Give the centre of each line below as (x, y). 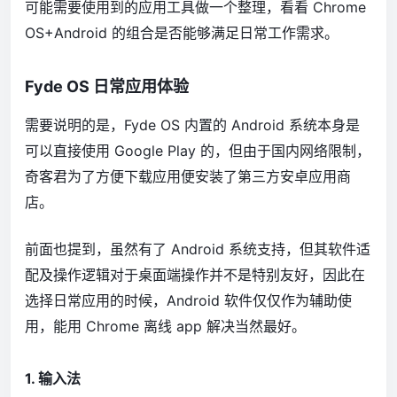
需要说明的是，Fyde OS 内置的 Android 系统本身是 (192, 125)
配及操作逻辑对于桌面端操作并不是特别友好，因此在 (195, 274)
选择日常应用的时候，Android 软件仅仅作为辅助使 (188, 300)
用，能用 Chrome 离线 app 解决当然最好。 (165, 326)
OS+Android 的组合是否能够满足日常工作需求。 (182, 32)
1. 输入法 (53, 378)
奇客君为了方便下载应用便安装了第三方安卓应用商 (188, 176)
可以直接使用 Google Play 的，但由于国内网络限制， (198, 150)
